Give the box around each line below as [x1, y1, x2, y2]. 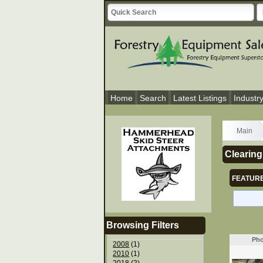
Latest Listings [173, 93, 227, 103]
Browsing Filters [106, 220, 180, 230]
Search [140, 93, 166, 103]
